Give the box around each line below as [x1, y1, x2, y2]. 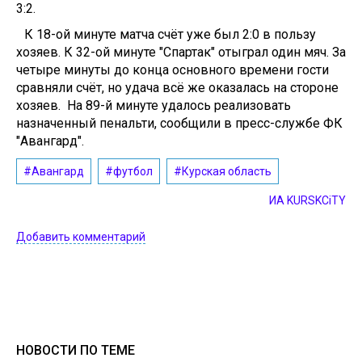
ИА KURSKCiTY [269, 194, 346, 207]
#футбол [105, 165, 153, 178]
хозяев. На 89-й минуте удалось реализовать [16, 98, 291, 113]
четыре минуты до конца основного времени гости [16, 62, 329, 78]
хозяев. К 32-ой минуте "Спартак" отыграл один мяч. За [16, 44, 346, 60]
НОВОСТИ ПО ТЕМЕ [16, 343, 135, 358]
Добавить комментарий [16, 230, 145, 243]
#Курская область [174, 165, 271, 178]
